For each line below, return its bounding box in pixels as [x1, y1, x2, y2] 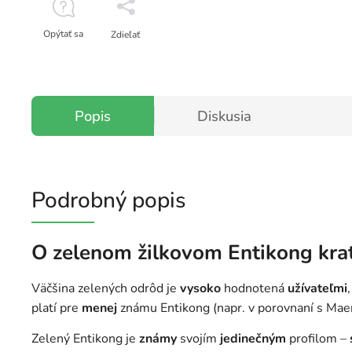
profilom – [286, 330, 350, 348]
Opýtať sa [43, 27, 83, 40]
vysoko [180, 280, 221, 298]
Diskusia [197, 105, 251, 126]
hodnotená [221, 280, 288, 298]
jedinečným [220, 330, 286, 348]
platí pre [31, 299, 82, 317]
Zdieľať [111, 27, 140, 41]
